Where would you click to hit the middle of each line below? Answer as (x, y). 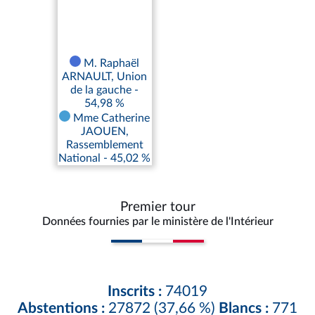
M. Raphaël (110, 64)
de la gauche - (105, 90)
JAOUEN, (104, 132)
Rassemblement (104, 145)
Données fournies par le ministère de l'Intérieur (157, 222)
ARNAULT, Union (105, 77)
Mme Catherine (110, 118)
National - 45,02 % (105, 159)
